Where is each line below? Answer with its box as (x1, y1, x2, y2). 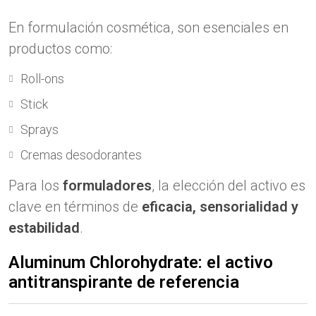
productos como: (8, 40, 112, 57)
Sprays (20, 122, 59, 137)
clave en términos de (8, 198, 142, 215)
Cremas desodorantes (20, 147, 142, 162)
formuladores (63, 177, 152, 194)
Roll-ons (20, 71, 64, 86)
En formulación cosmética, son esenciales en (8, 19, 288, 36)
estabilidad (8, 219, 80, 236)
